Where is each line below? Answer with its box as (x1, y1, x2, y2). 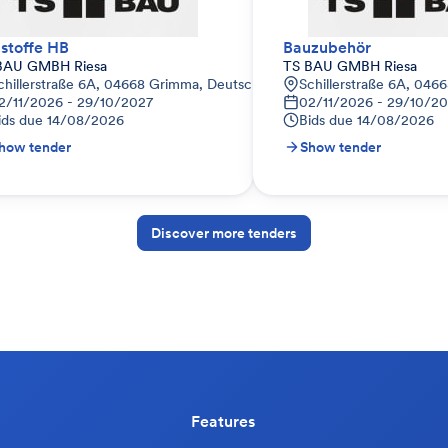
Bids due (299, 111, 353, 129)
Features (191, 411, 255, 431)
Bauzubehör (283, 37, 371, 57)
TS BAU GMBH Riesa (283, 57, 417, 75)
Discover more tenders (151, 224, 297, 242)
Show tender (300, 138, 381, 156)
